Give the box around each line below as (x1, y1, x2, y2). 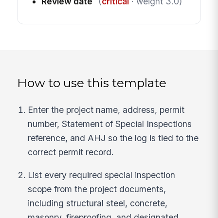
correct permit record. (28, 147, 114, 158)
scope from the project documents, (28, 183, 166, 194)
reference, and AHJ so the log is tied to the (28, 133, 199, 144)
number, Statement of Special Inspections (28, 119, 192, 129)
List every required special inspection (28, 169, 176, 180)
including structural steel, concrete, (28, 198, 168, 208)
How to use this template (17, 75, 167, 90)
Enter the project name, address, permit (28, 105, 185, 115)
